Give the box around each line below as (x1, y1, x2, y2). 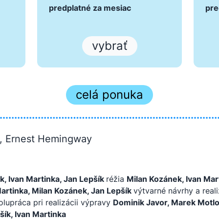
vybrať (91, 39, 128, 53)
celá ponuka (76, 88, 143, 102)
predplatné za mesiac (49, 3, 131, 13)
